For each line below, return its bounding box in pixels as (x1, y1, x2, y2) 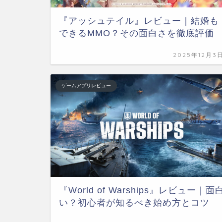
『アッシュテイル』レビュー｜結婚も (59, 15, 219, 26)
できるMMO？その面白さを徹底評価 (59, 28, 214, 38)
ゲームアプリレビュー (61, 82, 111, 88)
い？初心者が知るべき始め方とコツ (59, 197, 210, 208)
